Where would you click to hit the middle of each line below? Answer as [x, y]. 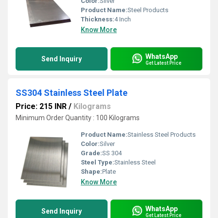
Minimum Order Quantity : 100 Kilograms [78, 118]
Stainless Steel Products [162, 135]
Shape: [91, 172]
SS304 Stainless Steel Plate [72, 93]
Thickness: [98, 19]
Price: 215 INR [41, 106]
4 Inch [123, 19]
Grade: [91, 153]
